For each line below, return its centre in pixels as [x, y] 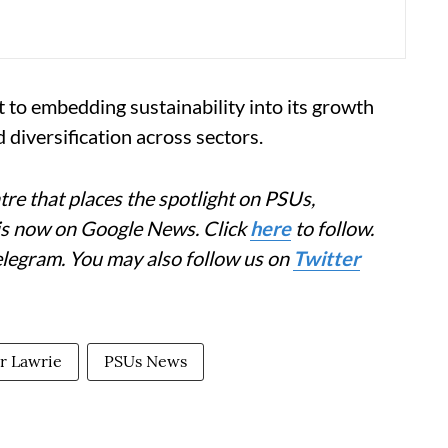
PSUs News [145, 361]
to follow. [332, 228]
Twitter [326, 258]
